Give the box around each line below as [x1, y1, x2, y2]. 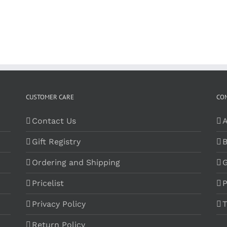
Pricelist [31, 178, 64, 188]
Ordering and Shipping [31, 158, 120, 167]
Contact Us [31, 116, 76, 126]
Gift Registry [31, 137, 81, 146]
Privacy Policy [31, 199, 86, 209]
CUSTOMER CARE [25, 93, 74, 101]
